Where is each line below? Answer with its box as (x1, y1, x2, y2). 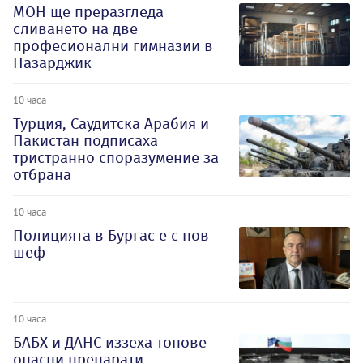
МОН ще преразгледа (13, 2, 164, 21)
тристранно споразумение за (13, 147, 219, 167)
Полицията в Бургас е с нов (13, 225, 209, 245)
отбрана (13, 164, 71, 184)
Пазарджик (13, 53, 92, 72)
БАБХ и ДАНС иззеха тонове (13, 332, 207, 352)
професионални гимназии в (13, 36, 213, 55)
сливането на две (13, 19, 138, 38)
